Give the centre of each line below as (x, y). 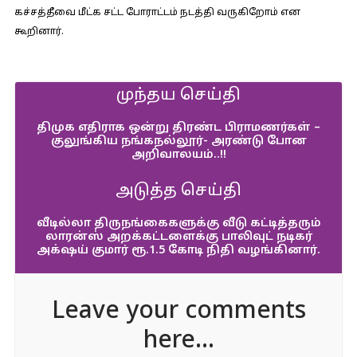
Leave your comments (178, 312)
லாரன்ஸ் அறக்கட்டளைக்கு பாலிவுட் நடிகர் (178, 237)
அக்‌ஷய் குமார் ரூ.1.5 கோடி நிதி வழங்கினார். (178, 251)
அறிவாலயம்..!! (178, 155)
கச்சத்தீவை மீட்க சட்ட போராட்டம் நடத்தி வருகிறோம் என (157, 13)
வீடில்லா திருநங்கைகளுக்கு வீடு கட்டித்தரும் (178, 224)
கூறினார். (39, 32)
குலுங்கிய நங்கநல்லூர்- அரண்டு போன (178, 141)
